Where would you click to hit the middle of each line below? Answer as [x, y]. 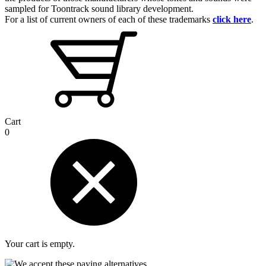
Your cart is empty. [40, 244]
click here [232, 20]
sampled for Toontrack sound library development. [99, 9]
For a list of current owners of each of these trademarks [109, 20]
